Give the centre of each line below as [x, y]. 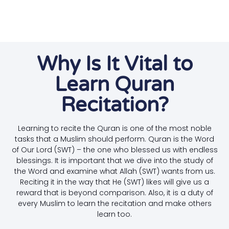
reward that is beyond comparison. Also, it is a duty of [114, 192]
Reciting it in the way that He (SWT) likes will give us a [114, 182]
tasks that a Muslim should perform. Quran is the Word [114, 139]
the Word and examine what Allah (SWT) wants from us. [114, 171]
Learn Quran [114, 84]
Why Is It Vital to [114, 64]
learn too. [114, 214]
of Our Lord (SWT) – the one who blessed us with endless [114, 150]
